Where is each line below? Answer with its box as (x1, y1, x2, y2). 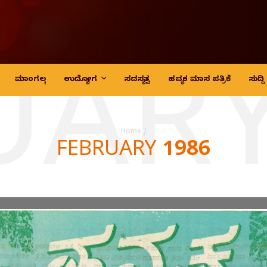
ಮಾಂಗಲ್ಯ (15, 74, 46, 85)
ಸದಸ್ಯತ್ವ (123, 74, 150, 85)
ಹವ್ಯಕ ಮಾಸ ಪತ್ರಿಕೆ (167, 74, 231, 85)
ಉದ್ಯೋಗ (64, 74, 98, 85)
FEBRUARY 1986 (57, 138, 210, 166)
